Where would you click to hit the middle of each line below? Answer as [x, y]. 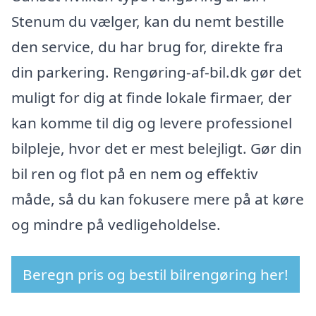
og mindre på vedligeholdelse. [116, 224]
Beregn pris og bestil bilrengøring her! [156, 275]
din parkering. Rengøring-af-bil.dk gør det [157, 72]
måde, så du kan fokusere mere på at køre [158, 199]
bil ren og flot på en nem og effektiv [135, 173]
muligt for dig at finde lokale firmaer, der [152, 97]
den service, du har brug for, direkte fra [147, 46]
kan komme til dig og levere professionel [152, 122]
